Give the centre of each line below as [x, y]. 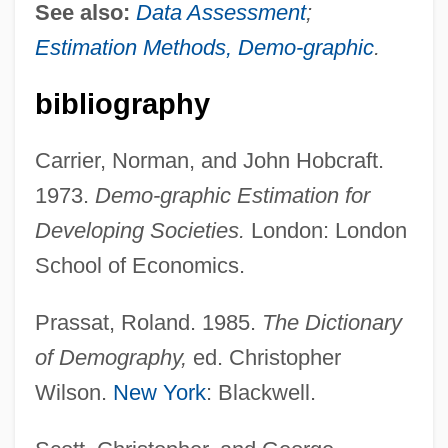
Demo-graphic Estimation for [232, 195]
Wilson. [73, 392]
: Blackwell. [260, 392]
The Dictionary [331, 322]
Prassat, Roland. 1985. [148, 322]
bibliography [122, 103]
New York [159, 392]
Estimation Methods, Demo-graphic [204, 47]
